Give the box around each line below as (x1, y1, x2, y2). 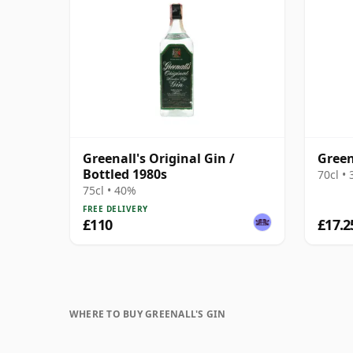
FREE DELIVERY (83, 203, 148, 214)
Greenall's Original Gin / (83, 149, 235, 167)
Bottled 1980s (83, 165, 167, 183)
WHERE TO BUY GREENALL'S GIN (69, 307, 226, 321)
